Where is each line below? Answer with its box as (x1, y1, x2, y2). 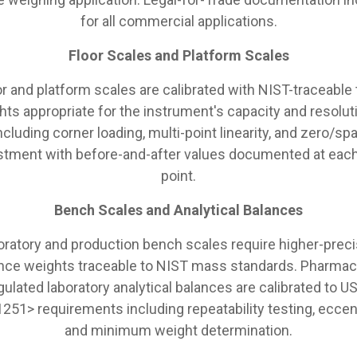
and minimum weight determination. (65, 321, 292, 339)
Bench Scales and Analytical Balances (54, 201, 303, 218)
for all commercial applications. (80, 12, 277, 29)
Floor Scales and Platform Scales (68, 46, 289, 64)
